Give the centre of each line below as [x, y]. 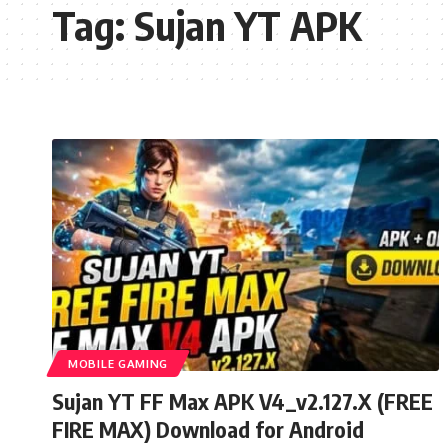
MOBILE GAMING [118, 363]
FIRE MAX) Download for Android [208, 428]
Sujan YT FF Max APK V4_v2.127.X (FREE [242, 400]
